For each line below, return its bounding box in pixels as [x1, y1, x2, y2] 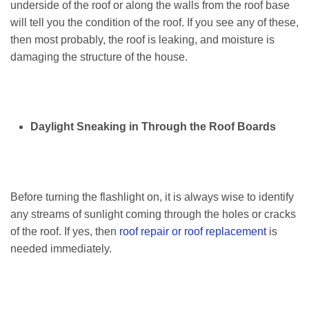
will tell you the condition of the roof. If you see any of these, [10, 17, 299, 29]
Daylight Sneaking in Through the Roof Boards [30, 121, 276, 133]
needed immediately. [10, 242, 114, 255]
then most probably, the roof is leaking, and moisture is [10, 34, 275, 46]
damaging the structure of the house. [10, 51, 190, 63]
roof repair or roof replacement [119, 225, 266, 237]
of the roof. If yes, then [10, 225, 119, 237]
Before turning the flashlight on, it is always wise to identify [10, 190, 294, 203]
